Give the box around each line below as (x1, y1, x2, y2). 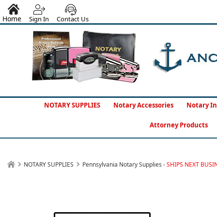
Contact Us (57, 15, 89, 23)
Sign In (29, 15, 49, 23)
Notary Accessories (113, 101, 173, 109)
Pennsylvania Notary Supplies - (82, 160, 167, 169)
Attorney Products (149, 121, 208, 129)
